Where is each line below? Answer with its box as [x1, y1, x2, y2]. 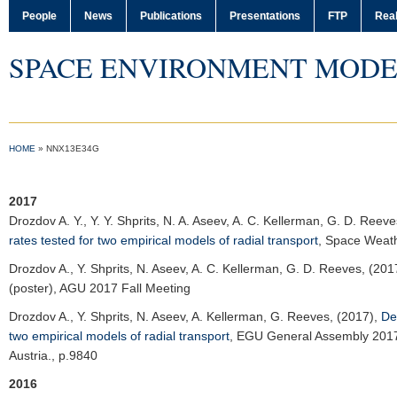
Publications [140, 10, 202, 22]
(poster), [9, 281, 59, 295]
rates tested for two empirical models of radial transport [9, 233, 318, 247]
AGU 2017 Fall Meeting [59, 281, 191, 295]
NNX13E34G [46, 144, 99, 153]
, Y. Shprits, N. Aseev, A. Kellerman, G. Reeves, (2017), [70, 309, 381, 323]
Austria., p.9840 [9, 348, 97, 362]
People [22, 10, 57, 22]
